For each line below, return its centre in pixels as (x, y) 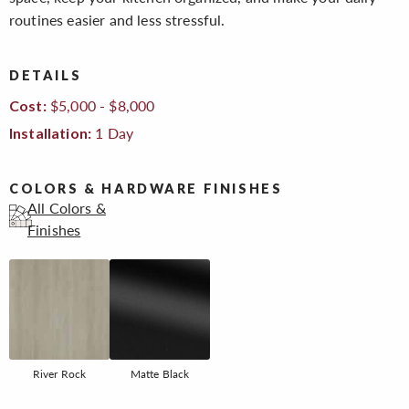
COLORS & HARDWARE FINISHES (146, 188)
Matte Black (160, 373)
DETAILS (46, 76)
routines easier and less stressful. (117, 20)
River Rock (59, 373)
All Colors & (67, 207)
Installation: (51, 132)
